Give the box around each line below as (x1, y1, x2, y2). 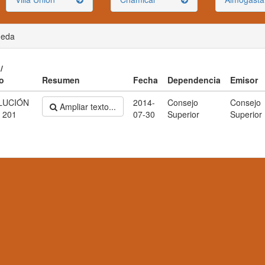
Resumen (42, 74, 80, 86)
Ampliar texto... (57, 101, 116, 112)
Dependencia (167, 74, 221, 86)
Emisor (230, 74, 258, 86)
